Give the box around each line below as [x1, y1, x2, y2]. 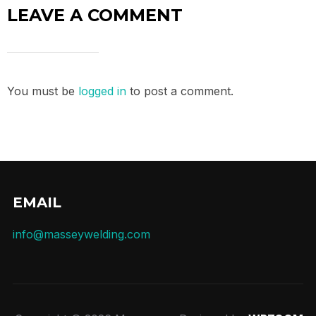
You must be [7, 84, 78, 98]
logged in [78, 84, 126, 98]
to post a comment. [126, 84, 233, 98]
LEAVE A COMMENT [7, 5, 183, 25]
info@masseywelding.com [12, 227, 150, 241]
